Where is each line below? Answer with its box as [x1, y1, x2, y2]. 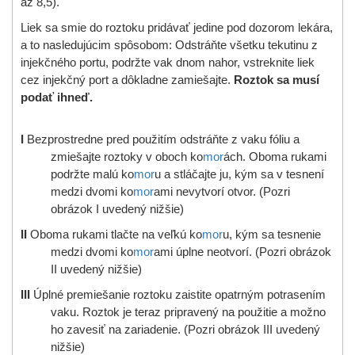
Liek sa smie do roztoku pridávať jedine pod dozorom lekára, [21, 21, 333, 34]
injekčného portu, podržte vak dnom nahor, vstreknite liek [21, 55, 315, 69]
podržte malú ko [50, 167, 134, 181]
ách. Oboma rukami [223, 150, 326, 163]
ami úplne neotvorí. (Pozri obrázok [153, 245, 331, 258]
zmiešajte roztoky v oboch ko [50, 150, 203, 163]
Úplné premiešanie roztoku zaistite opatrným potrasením [33, 288, 326, 301]
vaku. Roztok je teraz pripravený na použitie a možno [50, 305, 326, 319]
